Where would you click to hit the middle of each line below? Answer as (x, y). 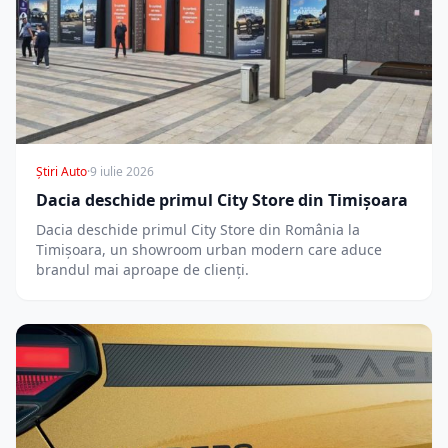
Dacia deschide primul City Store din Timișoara (222, 200)
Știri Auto (61, 172)
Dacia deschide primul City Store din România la (198, 230)
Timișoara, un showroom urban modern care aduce (209, 250)
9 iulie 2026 (122, 172)
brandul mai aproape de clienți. (142, 270)
